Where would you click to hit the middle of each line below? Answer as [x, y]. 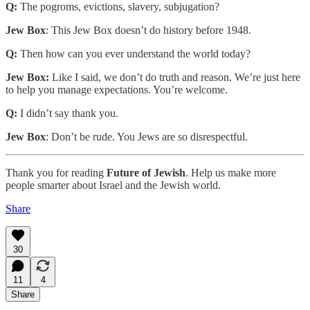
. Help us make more [231, 173]
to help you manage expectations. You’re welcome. [118, 90]
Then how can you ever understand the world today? [135, 54]
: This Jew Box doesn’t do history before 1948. [151, 30]
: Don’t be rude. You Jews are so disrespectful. [147, 137]
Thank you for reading [56, 173]
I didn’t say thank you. [69, 113]
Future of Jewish [146, 173]
